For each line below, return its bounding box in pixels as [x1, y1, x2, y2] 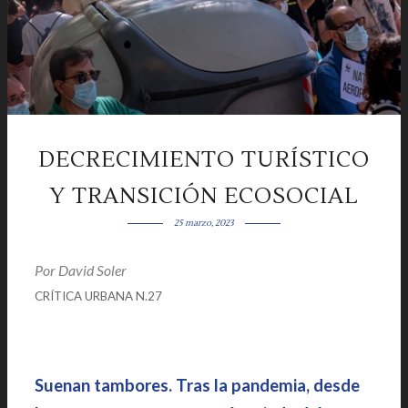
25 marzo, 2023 [173, 217, 234, 229]
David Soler [58, 261, 129, 279]
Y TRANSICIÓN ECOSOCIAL [49, 182, 359, 210]
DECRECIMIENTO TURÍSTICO [38, 146, 370, 174]
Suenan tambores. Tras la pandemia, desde [35, 375, 360, 395]
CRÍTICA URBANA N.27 [35, 289, 162, 303]
